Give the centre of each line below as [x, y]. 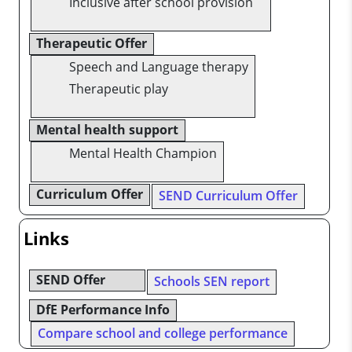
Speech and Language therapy [159, 66]
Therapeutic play [119, 88]
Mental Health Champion [143, 153]
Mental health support [107, 129]
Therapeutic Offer [92, 43]
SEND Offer [71, 279]
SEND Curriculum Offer [228, 195]
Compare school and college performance [163, 334]
